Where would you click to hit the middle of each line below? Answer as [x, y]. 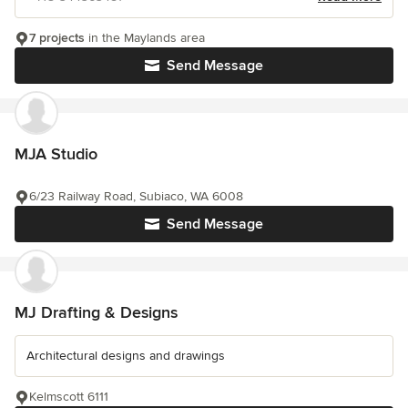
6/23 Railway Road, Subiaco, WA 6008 [136, 197]
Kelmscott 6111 [69, 397]
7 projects [57, 38]
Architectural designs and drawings [126, 356]
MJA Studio [56, 154]
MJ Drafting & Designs [96, 313]
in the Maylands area [145, 38]
